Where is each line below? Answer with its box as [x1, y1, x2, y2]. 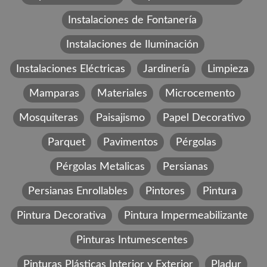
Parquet [48, 136, 85, 148]
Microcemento [165, 87, 235, 99]
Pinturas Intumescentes [76, 234, 188, 246]
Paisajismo [96, 111, 145, 123]
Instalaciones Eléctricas [15, 63, 125, 74]
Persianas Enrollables [27, 185, 128, 197]
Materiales [97, 87, 147, 99]
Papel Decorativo [163, 111, 245, 123]
